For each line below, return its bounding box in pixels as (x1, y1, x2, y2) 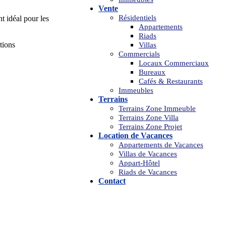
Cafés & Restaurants (139, 77, 203, 85)
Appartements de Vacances (119, 141, 203, 149)
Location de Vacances (98, 131, 173, 140)
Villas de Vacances (119, 150, 177, 158)
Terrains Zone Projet (119, 123, 182, 131)
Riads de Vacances (119, 168, 177, 176)
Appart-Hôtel (119, 159, 160, 167)
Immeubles (119, 86, 153, 94)
